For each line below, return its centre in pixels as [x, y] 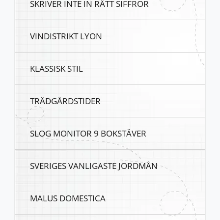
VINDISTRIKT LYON [66, 36]
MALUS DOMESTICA [68, 198]
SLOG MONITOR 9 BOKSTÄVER [88, 133]
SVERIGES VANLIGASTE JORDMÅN [94, 166]
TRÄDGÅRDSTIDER [65, 101]
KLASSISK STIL [56, 69]
